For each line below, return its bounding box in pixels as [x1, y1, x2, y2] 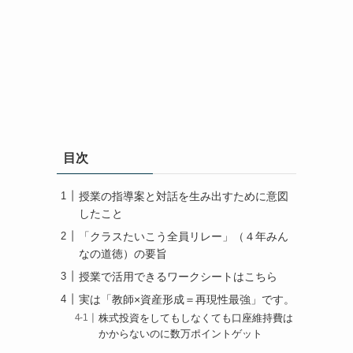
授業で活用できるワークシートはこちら [79, 269, 277, 283]
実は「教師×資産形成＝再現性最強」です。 [79, 292, 295, 306]
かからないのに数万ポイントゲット [98, 328, 263, 340]
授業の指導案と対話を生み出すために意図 [79, 189, 288, 203]
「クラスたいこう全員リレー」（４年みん [79, 229, 288, 243]
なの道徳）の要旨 [79, 247, 167, 260]
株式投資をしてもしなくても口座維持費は [98, 312, 294, 324]
